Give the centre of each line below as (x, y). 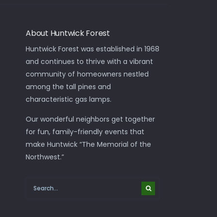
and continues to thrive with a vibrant (90, 61)
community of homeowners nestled (87, 74)
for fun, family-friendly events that (85, 132)
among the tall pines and (69, 86)
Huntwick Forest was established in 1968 (93, 49)
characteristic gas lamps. (69, 99)
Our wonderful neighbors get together (91, 119)
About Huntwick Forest (68, 33)
